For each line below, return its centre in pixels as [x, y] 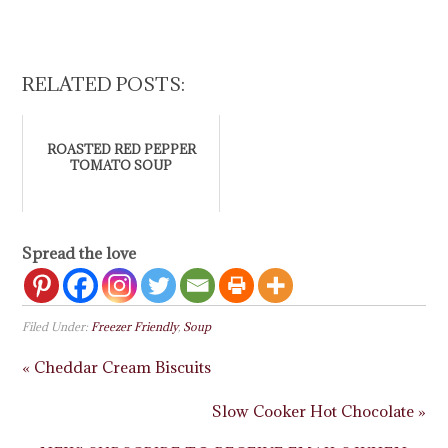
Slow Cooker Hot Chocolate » [318, 410]
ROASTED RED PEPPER [121, 148]
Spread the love [79, 252]
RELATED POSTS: [104, 83]
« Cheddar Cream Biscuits [117, 366]
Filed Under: [57, 326]
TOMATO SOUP [121, 164]
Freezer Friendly [135, 326]
